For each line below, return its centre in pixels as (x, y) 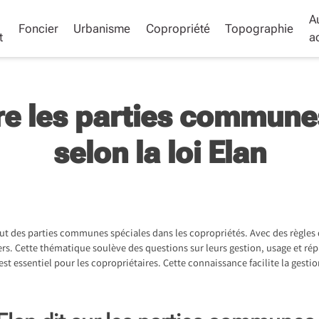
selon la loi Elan (159, 152)
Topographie (260, 28)
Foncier (38, 28)
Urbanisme (102, 28)
